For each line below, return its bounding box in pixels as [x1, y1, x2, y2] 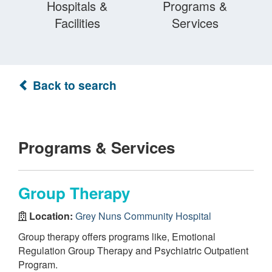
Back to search [30, 76, 117, 93]
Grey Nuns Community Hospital [75, 208, 211, 223]
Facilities [54, 14, 100, 32]
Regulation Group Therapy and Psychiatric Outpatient [18, 243, 248, 257]
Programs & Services [18, 136, 175, 158]
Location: [27, 208, 75, 223]
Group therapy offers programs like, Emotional [18, 229, 216, 243]
